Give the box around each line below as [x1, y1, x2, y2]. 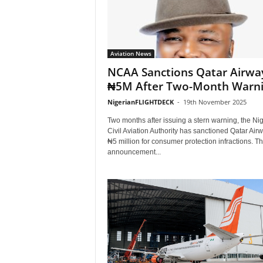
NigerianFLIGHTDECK [107, 97, 174, 106]
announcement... [107, 148, 161, 156]
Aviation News [110, 49, 151, 58]
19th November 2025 [183, 97, 247, 106]
